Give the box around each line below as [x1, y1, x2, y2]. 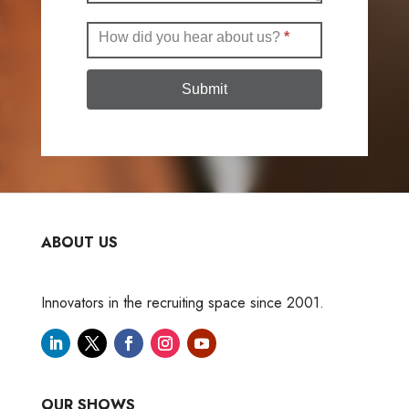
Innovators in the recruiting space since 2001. [40, 291, 324, 313]
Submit [181, 80, 227, 97]
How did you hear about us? [98, 28, 284, 45]
